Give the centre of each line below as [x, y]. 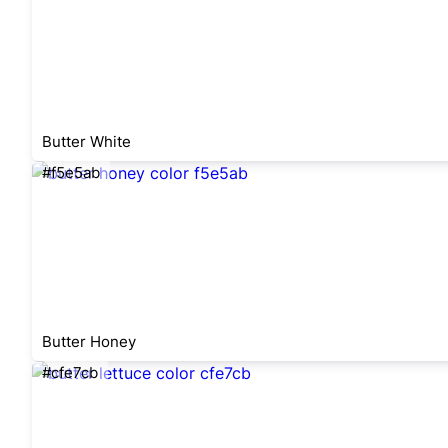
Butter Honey [89, 341]
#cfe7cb [70, 372]
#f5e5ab [71, 172]
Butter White [86, 141]
